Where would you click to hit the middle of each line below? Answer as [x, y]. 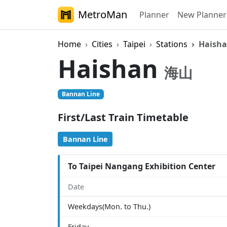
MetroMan [103, 14]
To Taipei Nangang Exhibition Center [142, 166]
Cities [102, 44]
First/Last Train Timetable [123, 118]
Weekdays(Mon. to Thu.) [109, 207]
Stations [172, 44]
